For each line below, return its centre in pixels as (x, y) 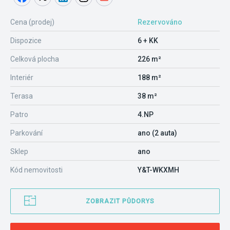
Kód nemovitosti (36, 170)
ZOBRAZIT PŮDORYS (120, 201)
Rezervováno (160, 22)
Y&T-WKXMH (158, 170)
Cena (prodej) (32, 22)
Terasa (22, 96)
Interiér (22, 78)
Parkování (26, 133)
